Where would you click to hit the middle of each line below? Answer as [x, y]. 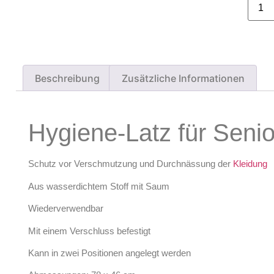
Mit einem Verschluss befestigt [89, 231]
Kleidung [250, 164]
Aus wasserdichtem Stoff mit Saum [99, 186]
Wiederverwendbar [66, 209]
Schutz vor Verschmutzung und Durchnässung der [131, 164]
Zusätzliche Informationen [183, 78]
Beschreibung [68, 78]
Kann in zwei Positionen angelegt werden [109, 253]
